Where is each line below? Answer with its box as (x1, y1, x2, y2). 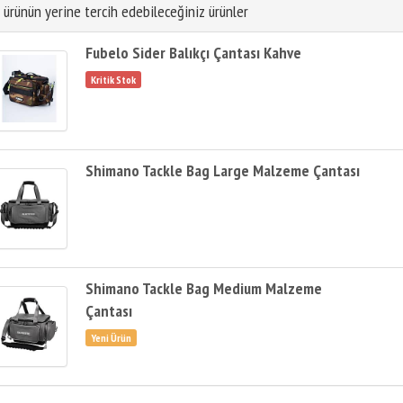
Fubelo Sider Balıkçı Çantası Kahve (85, 42, 301, 63)
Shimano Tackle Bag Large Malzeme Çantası (85, 160, 360, 181)
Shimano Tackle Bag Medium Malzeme (85, 278, 322, 299)
